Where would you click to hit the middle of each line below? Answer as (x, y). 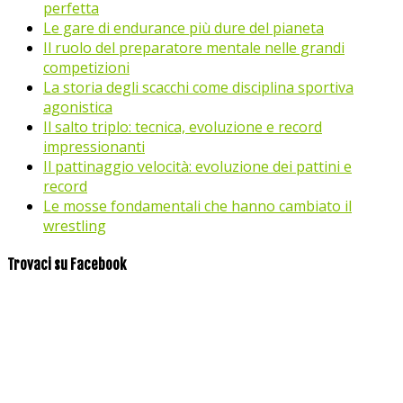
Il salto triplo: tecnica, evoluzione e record (183, 127)
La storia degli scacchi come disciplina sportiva (198, 88)
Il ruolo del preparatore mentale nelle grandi (194, 48)
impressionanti (94, 147)
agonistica (78, 107)
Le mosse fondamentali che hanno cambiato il (197, 206)
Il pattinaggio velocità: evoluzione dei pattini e (197, 167)
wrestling (75, 226)
